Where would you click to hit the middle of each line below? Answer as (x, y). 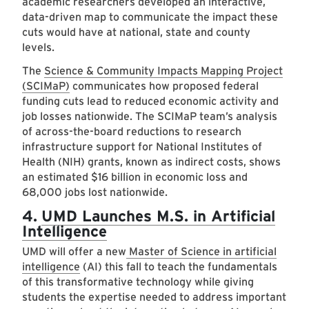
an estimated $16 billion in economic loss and (135, 177)
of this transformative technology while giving (138, 282)
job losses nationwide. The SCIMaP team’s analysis (150, 117)
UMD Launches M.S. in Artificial (158, 216)
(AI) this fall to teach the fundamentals (179, 267)
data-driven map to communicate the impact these (150, 17)
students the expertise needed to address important (154, 297)
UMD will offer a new (74, 252)
